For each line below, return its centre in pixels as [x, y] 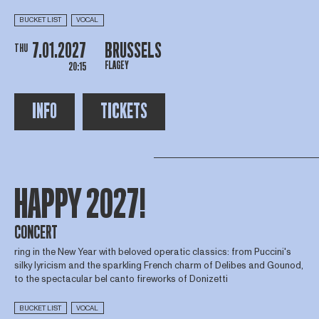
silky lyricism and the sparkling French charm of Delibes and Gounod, [158, 265]
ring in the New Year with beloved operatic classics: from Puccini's [152, 252]
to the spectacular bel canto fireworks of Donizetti [121, 279]
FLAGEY [116, 66]
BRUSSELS [133, 51]
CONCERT [36, 232]
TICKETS [124, 111]
